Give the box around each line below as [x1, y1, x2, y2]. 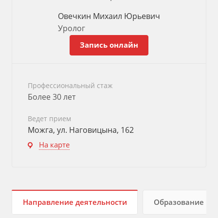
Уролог [58, 23, 85, 34]
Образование [154, 197, 204, 207]
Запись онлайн [80, 40, 138, 50]
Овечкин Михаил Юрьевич [58, 11, 160, 21]
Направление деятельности [23, 197, 127, 207]
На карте [39, 140, 70, 149]
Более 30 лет [28, 91, 75, 102]
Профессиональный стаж [28, 81, 112, 90]
